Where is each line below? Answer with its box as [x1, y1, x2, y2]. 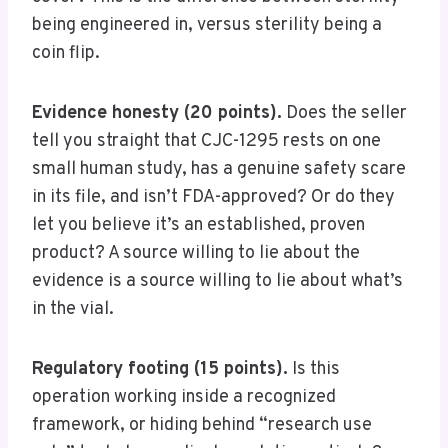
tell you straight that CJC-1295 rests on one [32, 130, 381, 154]
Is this [288, 358, 340, 382]
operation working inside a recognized [32, 386, 336, 410]
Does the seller [282, 102, 407, 126]
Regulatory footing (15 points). [32, 358, 288, 382]
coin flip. [32, 42, 100, 66]
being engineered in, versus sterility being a [32, 14, 382, 38]
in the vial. [32, 298, 114, 322]
